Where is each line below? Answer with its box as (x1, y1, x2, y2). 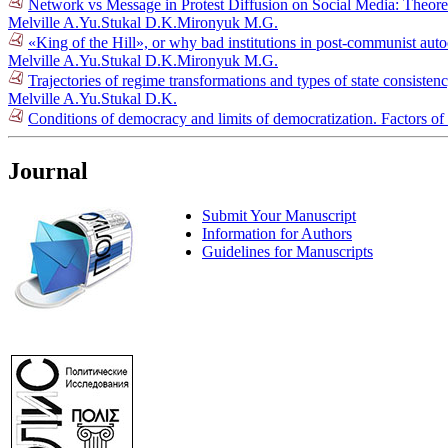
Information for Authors (202, 224, 352, 242)
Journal (8, 158, 88, 185)
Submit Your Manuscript (202, 206, 356, 224)
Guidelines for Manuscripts (202, 242, 373, 260)
